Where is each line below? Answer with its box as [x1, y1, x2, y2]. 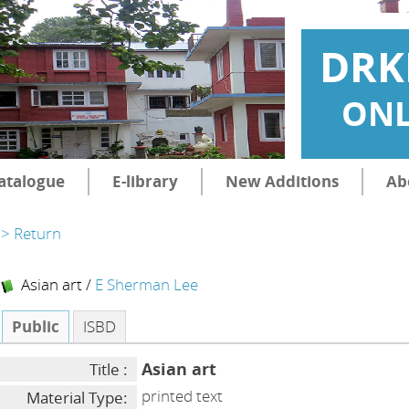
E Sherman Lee [95, 274, 199, 295]
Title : [89, 359, 129, 380]
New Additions [225, 171, 339, 192]
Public [12, 316, 60, 337]
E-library [111, 171, 178, 192]
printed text [142, 385, 224, 406]
